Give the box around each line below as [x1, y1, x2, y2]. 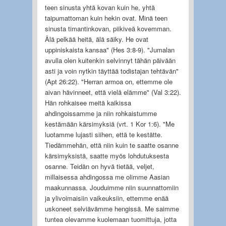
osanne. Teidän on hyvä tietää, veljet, [44, 161, 154, 171]
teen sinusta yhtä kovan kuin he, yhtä [44, 2, 155, 12]
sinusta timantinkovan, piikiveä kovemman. [44, 23, 172, 33]
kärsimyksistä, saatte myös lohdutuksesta [44, 150, 169, 160]
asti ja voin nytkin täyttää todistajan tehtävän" [44, 66, 179, 76]
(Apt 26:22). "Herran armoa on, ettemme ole [44, 76, 173, 86]
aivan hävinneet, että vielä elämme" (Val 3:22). [44, 87, 181, 97]
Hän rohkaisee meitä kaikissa [44, 97, 131, 107]
